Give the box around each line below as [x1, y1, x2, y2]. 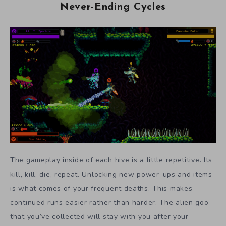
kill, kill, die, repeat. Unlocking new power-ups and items [10, 169, 212, 180]
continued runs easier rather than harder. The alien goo [10, 198, 209, 208]
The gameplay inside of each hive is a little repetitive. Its [10, 155, 213, 165]
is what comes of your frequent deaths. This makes [10, 184, 193, 194]
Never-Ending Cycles [60, 2, 166, 13]
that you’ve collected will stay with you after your [10, 212, 189, 222]
